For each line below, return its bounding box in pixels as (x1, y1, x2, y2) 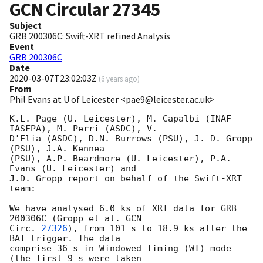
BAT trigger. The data (9, 233, 120, 244)
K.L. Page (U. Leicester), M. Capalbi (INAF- (9, 113, 237, 124)
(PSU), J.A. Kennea (9, 143, 104, 154)
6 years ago (101, 74, 137, 84)
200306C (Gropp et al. (9, 213, 126, 224)
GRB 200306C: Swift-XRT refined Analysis (9, 30, 170, 42)
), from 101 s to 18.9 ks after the (68, 223, 247, 234)
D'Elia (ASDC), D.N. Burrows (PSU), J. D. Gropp (9, 133, 252, 144)
